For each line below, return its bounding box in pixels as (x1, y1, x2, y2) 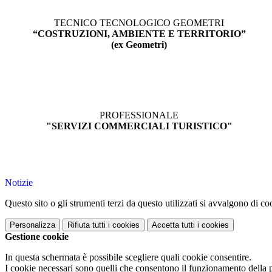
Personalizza (10, 220, 55, 230)
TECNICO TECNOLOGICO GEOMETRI (54, 18, 224, 29)
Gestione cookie (5, 231, 69, 242)
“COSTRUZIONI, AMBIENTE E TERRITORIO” (32, 29, 246, 39)
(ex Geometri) (111, 39, 167, 50)
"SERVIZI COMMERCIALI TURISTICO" (46, 121, 233, 132)
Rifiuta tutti (67, 220, 106, 230)
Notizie (5, 177, 33, 188)
